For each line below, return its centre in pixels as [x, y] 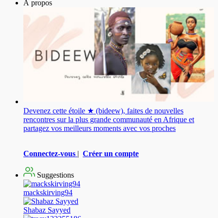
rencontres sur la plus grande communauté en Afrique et [109, 120]
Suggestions [54, 175]
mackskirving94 [48, 193]
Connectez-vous [49, 154]
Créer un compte [111, 154]
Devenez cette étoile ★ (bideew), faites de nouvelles [103, 111]
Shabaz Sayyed [47, 210]
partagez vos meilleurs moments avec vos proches [100, 128]
